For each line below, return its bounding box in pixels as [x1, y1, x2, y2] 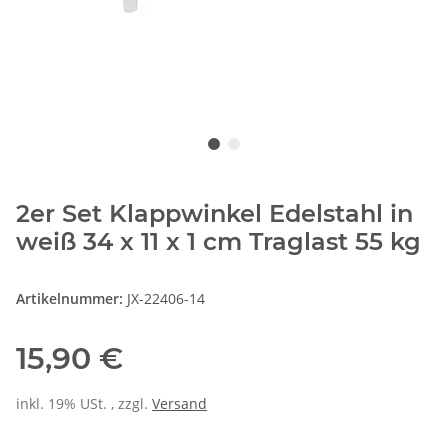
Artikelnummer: [16, 288, 127, 308]
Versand [152, 393, 207, 413]
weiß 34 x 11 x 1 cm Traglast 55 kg [16, 226, 421, 256]
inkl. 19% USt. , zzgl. [16, 393, 152, 413]
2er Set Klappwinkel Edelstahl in [16, 198, 413, 228]
